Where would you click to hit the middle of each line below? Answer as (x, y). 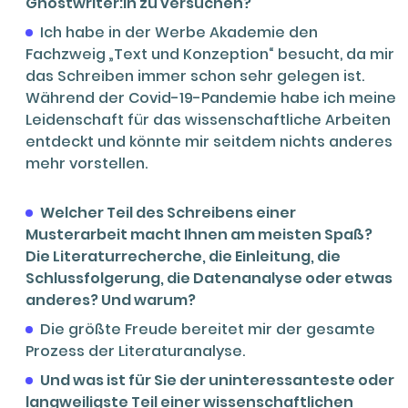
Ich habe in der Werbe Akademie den (179, 33)
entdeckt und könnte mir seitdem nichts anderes (209, 142)
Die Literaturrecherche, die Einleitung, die (183, 257)
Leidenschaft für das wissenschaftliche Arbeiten (208, 120)
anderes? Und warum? (111, 301)
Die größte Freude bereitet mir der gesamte (208, 330)
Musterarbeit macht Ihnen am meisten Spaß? (199, 235)
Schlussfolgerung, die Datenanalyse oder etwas (209, 279)
